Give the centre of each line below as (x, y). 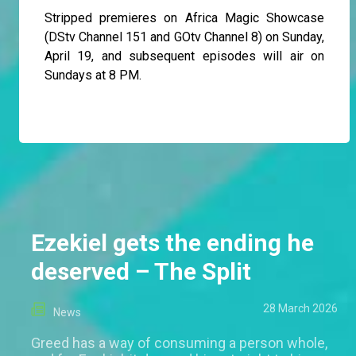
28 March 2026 (300, 309)
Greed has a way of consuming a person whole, (179, 343)
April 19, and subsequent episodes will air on (184, 56)
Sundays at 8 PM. (93, 75)
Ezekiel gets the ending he (172, 243)
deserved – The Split (141, 272)
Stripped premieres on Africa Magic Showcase (184, 18)
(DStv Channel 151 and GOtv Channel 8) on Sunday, (184, 37)
